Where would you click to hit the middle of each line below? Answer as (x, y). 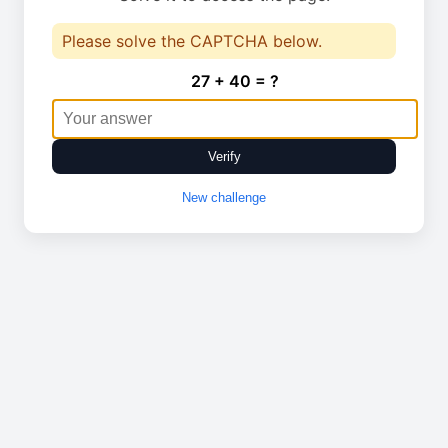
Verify (224, 156)
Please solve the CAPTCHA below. (192, 41)
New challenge (224, 197)
